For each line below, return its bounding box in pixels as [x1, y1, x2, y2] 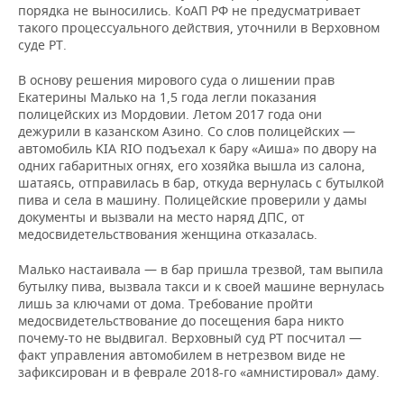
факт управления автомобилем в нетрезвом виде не [18, 346, 345, 363]
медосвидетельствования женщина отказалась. [18, 225, 317, 243]
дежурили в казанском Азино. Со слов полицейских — [18, 123, 355, 140]
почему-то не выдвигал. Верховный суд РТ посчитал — [18, 329, 362, 346]
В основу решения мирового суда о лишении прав [18, 71, 335, 88]
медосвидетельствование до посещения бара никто [18, 312, 344, 329]
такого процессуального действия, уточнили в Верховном [18, 19, 380, 36]
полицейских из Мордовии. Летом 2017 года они [18, 106, 322, 123]
